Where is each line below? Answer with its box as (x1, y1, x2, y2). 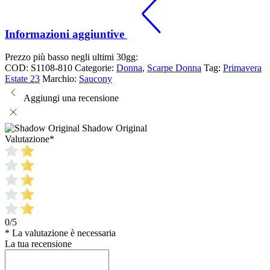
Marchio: (42, 74, 79, 84)
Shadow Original (82, 123, 147, 134)
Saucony (79, 74, 112, 84)
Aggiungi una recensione (24, 93, 119, 104)
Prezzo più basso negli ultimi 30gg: (5, 52, 138, 63)
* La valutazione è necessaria (5, 228, 116, 239)
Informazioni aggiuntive (5, 27, 127, 40)
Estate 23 (5, 74, 40, 84)
